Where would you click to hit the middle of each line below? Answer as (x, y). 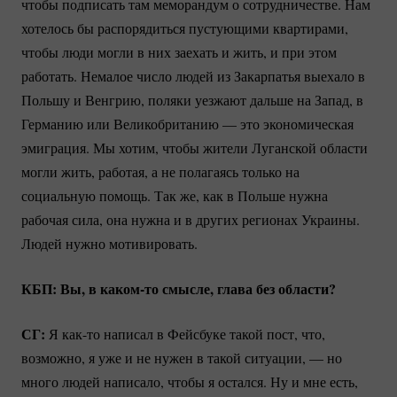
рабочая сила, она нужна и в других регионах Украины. (191, 219)
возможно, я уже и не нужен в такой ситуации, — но (182, 357)
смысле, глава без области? (247, 288)
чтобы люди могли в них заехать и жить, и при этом (179, 51)
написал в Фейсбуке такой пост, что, (213, 333)
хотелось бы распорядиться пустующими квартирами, (185, 27)
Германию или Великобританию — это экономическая (187, 123)
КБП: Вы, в (61, 288)
